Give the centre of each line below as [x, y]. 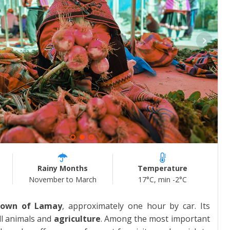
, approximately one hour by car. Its [136, 206]
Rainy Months [62, 168]
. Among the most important [155, 218]
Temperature [163, 168]
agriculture [77, 218]
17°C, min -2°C [163, 179]
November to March [62, 179]
